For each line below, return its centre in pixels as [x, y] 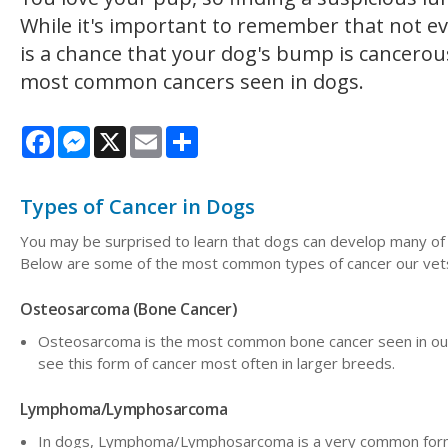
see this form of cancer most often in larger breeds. [216, 362]
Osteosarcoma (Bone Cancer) [129, 308]
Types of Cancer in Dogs [137, 206]
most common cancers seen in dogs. [192, 81]
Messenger [129, 133]
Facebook [87, 133]
